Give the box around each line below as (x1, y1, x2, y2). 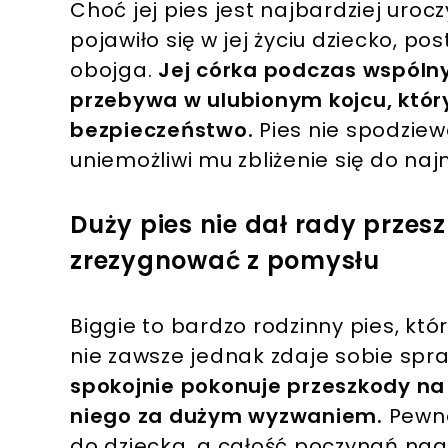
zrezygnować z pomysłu (70, 244, 380, 278)
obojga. (70, 56, 158, 85)
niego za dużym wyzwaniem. (70, 402, 383, 431)
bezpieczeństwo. (70, 116, 254, 145)
